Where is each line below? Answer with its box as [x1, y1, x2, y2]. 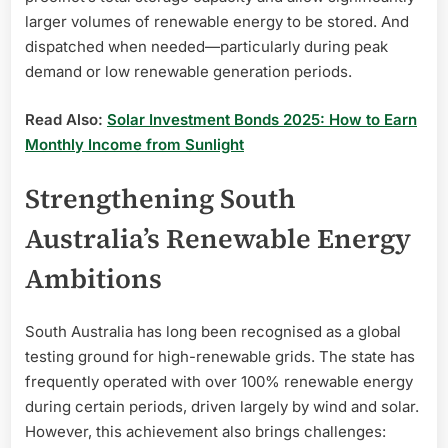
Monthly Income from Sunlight [25, 134, 244, 154]
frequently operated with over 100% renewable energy [25, 372, 413, 392]
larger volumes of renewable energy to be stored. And [25, 12, 409, 32]
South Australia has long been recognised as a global [25, 322, 401, 342]
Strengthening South [25, 180, 296, 218]
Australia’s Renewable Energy [25, 220, 411, 258]
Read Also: [25, 109, 107, 129]
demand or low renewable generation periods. [25, 62, 352, 82]
